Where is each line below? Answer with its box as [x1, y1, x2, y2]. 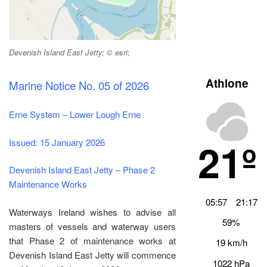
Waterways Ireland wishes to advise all [9, 205, 176, 218]
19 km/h [215, 236, 247, 249]
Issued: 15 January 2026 [9, 135, 105, 148]
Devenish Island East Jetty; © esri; [9, 46, 130, 58]
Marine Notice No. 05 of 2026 [9, 77, 149, 93]
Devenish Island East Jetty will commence [9, 248, 176, 261]
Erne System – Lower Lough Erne [9, 108, 141, 121]
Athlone [205, 75, 249, 92]
